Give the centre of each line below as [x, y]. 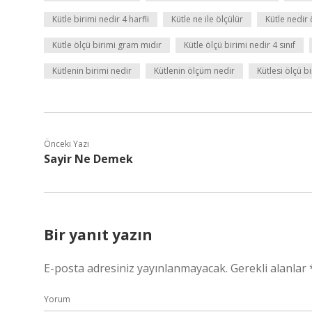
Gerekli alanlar [270, 268]
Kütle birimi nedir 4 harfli [101, 19]
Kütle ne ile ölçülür [207, 19]
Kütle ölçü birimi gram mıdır [107, 45]
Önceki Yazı [67, 144]
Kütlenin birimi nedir [92, 71]
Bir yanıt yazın [98, 235]
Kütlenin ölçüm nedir [194, 71]
